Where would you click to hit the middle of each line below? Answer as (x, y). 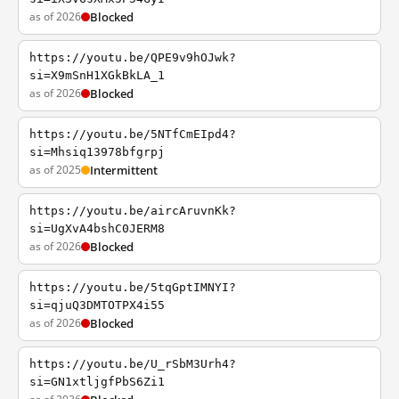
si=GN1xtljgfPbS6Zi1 (97, 382)
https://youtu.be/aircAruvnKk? (133, 211)
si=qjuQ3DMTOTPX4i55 (97, 305)
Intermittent (124, 170)
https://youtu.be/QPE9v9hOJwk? (133, 57)
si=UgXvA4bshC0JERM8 (97, 228)
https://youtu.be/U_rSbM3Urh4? (133, 364)
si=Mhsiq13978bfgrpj (97, 152)
